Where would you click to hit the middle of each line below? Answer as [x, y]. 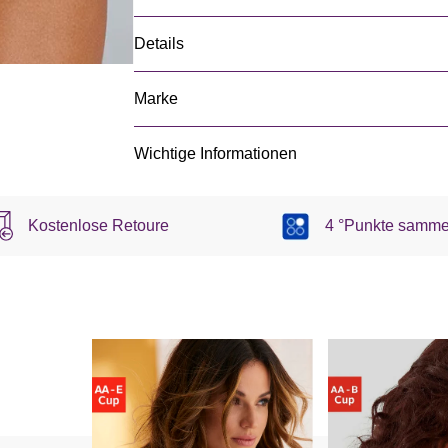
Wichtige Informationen [215, 153]
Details [159, 43]
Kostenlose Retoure [98, 226]
